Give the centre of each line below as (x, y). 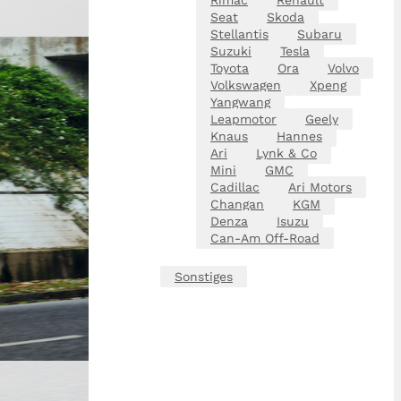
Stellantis (239, 34)
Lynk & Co (286, 153)
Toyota (230, 68)
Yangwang (240, 102)
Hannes (299, 136)
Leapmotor (243, 119)
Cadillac (235, 187)
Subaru (320, 34)
